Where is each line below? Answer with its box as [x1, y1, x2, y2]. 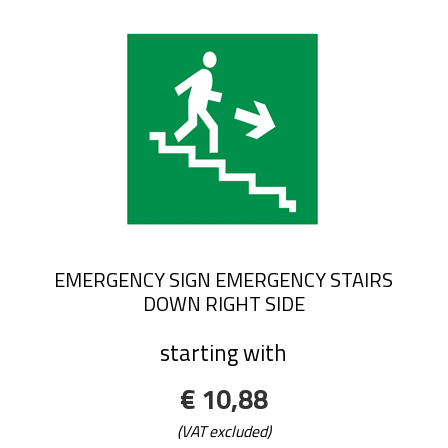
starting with [160, 336, 288, 371]
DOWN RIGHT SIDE [142, 287, 305, 319]
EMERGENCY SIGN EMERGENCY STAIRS [54, 263, 394, 295]
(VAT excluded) [176, 418, 271, 443]
